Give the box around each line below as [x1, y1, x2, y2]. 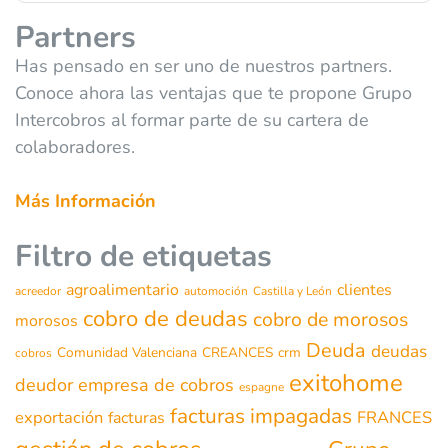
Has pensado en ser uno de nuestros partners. [15, 54, 392, 79]
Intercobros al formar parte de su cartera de [15, 108, 369, 133]
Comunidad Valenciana [57, 343, 197, 363]
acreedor [15, 283, 61, 300]
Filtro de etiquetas [15, 236, 272, 278]
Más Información [15, 189, 156, 214]
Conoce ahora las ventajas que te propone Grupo [15, 81, 412, 106]
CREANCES [202, 343, 273, 363]
